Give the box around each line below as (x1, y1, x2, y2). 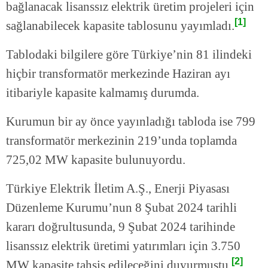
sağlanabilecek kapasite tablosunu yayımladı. (6, 19, 234, 33)
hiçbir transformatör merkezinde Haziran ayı (6, 66, 230, 81)
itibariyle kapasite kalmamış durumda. (6, 86, 199, 100)
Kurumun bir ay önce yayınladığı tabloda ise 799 (6, 114, 255, 129)
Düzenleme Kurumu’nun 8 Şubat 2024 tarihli (6, 200, 237, 215)
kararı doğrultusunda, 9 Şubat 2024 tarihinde (6, 220, 235, 234)
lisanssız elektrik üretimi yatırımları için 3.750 (6, 239, 240, 254)
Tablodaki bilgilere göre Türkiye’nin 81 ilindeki (6, 47, 252, 62)
